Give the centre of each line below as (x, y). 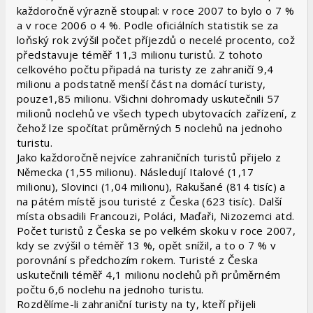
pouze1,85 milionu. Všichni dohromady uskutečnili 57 (148, 99)
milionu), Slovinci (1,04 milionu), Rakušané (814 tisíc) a (151, 187)
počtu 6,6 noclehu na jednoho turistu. (110, 289)
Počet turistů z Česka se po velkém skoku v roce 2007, (156, 231)
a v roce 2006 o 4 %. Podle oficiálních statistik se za (148, 25)
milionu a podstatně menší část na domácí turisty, (141, 84)
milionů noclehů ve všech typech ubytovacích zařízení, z (156, 113)
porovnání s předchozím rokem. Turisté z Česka (137, 260)
